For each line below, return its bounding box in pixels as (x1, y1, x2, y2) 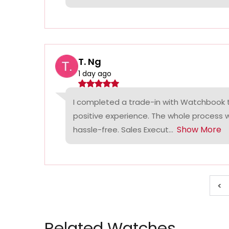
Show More (177, 124, 221, 136)
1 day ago (78, 68, 111, 79)
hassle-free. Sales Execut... (73, 124, 173, 135)
